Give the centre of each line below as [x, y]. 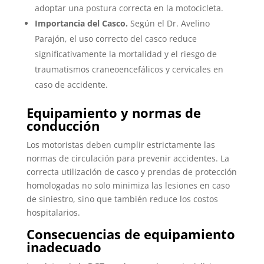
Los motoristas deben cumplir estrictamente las [121, 145]
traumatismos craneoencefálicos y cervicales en [129, 70]
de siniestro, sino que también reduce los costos [122, 199]
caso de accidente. [71, 85]
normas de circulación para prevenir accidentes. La [128, 159]
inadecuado [64, 247]
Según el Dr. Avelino [169, 24]
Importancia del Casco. [81, 24]
